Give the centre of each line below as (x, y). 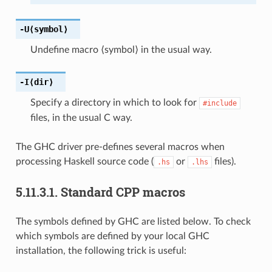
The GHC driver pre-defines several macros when (120, 147)
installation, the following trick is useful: (101, 250)
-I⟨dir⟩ (36, 82)
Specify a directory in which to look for (114, 102)
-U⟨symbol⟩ (43, 29)
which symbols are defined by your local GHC (112, 236)
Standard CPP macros (123, 192)
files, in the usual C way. (81, 117)
